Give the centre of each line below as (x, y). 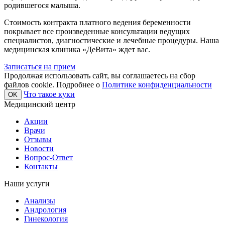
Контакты (41, 166)
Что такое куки (49, 94)
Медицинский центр (40, 104)
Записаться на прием (40, 66)
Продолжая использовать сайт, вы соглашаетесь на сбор (100, 75)
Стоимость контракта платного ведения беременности (97, 22)
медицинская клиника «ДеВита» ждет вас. (77, 49)
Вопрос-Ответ (48, 157)
